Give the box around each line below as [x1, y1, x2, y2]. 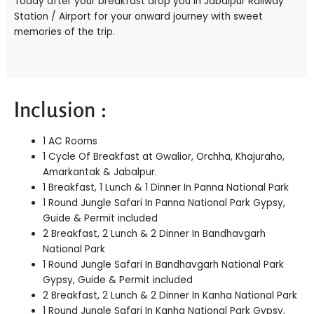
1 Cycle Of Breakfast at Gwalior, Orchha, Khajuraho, [43, 149, 285, 163]
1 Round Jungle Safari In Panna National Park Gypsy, [43, 196, 286, 210]
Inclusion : [14, 96, 107, 122]
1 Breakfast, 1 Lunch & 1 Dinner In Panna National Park [43, 180, 289, 194]
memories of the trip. [14, 25, 115, 39]
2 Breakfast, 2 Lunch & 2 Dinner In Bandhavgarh [43, 226, 266, 240]
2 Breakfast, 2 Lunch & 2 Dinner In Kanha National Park [43, 288, 298, 302]
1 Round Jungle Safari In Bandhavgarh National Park [43, 257, 285, 271]
